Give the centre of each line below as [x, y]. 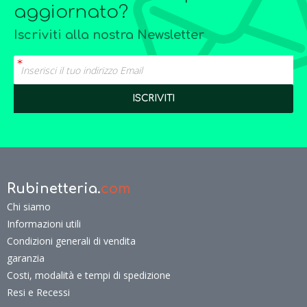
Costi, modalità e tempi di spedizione [89, 275]
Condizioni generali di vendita [71, 241]
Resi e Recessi [38, 292]
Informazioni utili [44, 224]
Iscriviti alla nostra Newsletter [109, 35]
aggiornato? [71, 12]
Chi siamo [29, 207]
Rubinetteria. [54, 189]
